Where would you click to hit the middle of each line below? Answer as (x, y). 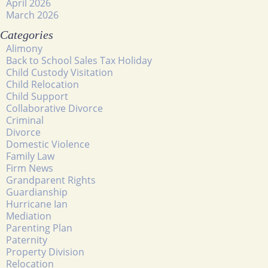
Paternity (27, 240)
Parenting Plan (39, 228)
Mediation (29, 216)
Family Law (30, 156)
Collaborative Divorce (54, 108)
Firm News (30, 168)
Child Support (37, 96)
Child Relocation (42, 84)
